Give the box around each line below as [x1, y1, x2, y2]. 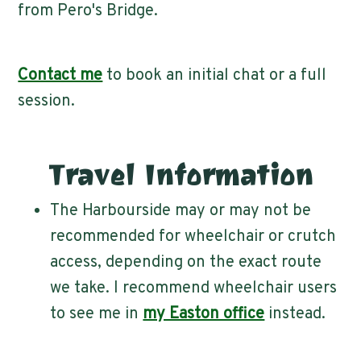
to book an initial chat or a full [102, 64, 327, 86]
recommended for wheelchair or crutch [50, 226, 337, 247]
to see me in [50, 303, 143, 325]
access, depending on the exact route [50, 251, 322, 273]
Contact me [18, 64, 103, 86]
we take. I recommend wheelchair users [50, 277, 338, 299]
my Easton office [143, 303, 265, 325]
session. [18, 90, 76, 112]
